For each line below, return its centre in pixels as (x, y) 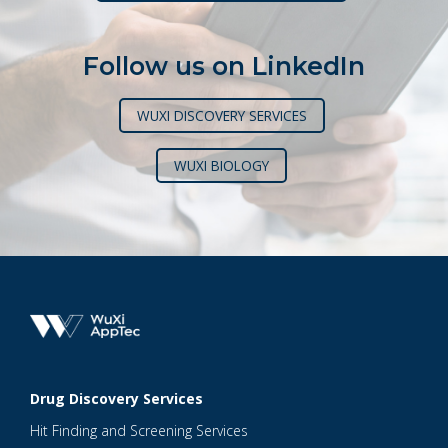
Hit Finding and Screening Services (139, 431)
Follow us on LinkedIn (224, 65)
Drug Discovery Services (116, 399)
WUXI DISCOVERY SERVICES (221, 116)
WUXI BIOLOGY (221, 166)
